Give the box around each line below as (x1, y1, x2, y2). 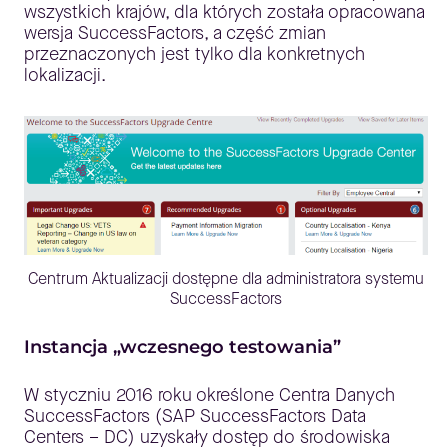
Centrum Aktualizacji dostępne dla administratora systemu (28, 267, 424, 289)
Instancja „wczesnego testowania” (24, 335, 341, 358)
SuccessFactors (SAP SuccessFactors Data (24, 403, 366, 428)
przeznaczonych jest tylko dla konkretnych (24, 42, 365, 66)
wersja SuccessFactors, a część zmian (24, 21, 326, 45)
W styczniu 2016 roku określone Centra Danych (24, 382, 395, 407)
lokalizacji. (24, 63, 106, 87)
